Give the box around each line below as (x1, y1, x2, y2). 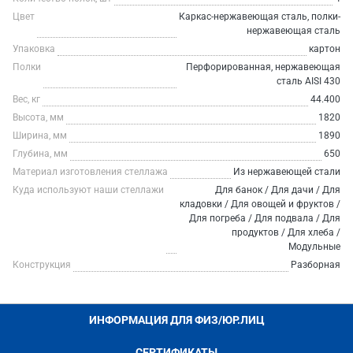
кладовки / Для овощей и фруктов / (180, 199, 340, 210)
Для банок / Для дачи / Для (215, 184, 340, 195)
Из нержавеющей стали (233, 166, 340, 177)
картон (309, 43, 340, 54)
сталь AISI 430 (277, 76, 340, 87)
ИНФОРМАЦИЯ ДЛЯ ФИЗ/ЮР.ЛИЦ (88, 314, 265, 326)
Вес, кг (13, 94, 40, 105)
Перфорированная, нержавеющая (186, 61, 340, 72)
